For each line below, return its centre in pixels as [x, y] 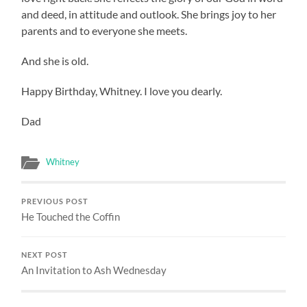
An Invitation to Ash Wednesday [94, 270]
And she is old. [55, 60]
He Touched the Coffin [71, 216]
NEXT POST [45, 255]
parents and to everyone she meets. [105, 30]
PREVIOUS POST [55, 201]
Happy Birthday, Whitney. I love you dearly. [122, 90]
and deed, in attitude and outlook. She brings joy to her [149, 14]
